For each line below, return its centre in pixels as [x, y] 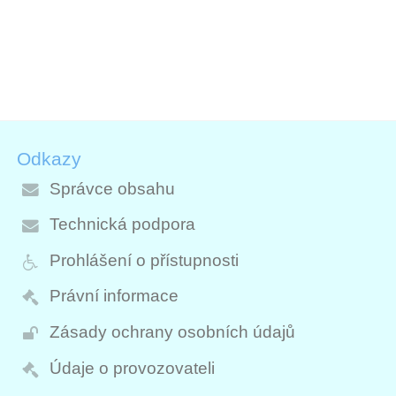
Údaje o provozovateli [132, 368]
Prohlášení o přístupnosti [144, 260]
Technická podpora [122, 225]
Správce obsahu [112, 188]
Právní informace [114, 296]
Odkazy [49, 160]
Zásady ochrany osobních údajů [172, 332]
